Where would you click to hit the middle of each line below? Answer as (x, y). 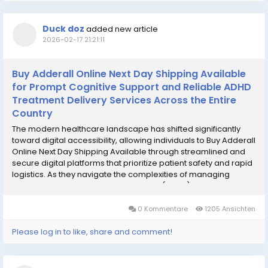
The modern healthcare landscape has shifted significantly (126, 129)
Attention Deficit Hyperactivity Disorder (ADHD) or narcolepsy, (130, 186)
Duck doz (63, 29)
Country (32, 114)
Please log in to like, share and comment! (92, 232)
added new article (122, 29)
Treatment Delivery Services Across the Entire (124, 100)
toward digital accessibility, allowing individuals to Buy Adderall (134, 141)
